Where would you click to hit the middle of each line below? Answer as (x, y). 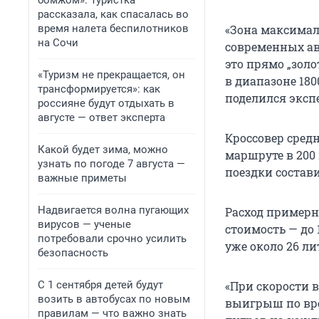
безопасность (73, 253)
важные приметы (82, 178)
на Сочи (58, 43)
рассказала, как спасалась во (113, 14)
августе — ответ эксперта (101, 117)
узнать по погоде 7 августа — (111, 164)
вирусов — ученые (84, 224)
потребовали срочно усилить (112, 239)
